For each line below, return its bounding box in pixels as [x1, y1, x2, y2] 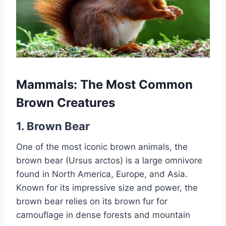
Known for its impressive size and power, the [16, 183, 198, 193]
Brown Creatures [16, 95, 115, 110]
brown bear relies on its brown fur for [16, 196, 167, 207]
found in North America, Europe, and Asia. [16, 169, 188, 180]
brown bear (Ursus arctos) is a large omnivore [16, 155, 202, 166]
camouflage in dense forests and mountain [16, 210, 190, 220]
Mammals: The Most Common [16, 77, 193, 92]
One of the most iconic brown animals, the [16, 142, 188, 152]
